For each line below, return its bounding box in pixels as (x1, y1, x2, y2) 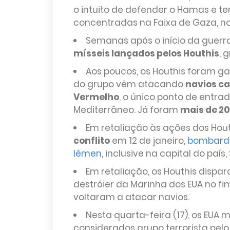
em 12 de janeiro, (109, 135, 187, 147)
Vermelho (73, 91, 119, 103)
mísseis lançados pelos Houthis (73, 47, 219, 60)
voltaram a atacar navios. (73, 191, 189, 203)
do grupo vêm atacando (73, 78, 185, 90)
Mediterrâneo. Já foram (73, 104, 180, 116)
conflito (73, 135, 110, 147)
